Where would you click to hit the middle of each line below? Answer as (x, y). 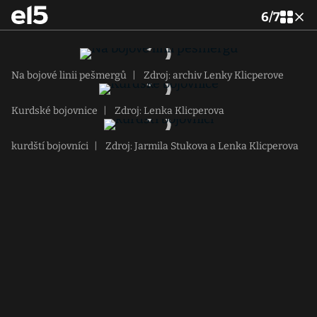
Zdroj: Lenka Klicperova (168, 111)
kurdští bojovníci (50, 146)
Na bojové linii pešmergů (69, 75)
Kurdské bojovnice (54, 111)
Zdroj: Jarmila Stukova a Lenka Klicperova (201, 146)
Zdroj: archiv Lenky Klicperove (213, 75)
